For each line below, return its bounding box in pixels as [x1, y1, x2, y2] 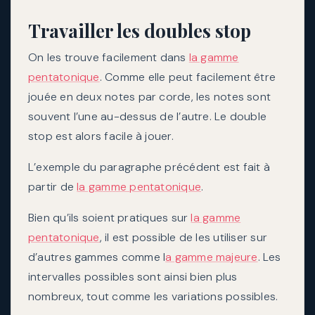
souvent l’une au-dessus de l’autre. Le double [28, 108, 267, 124]
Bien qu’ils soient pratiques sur [28, 210, 191, 225]
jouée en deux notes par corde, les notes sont [28, 89, 271, 104]
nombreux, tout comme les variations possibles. [28, 288, 278, 304]
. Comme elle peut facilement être [99, 69, 276, 84]
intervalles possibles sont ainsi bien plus [28, 269, 238, 284]
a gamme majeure [165, 249, 258, 264]
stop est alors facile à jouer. [28, 128, 174, 143]
